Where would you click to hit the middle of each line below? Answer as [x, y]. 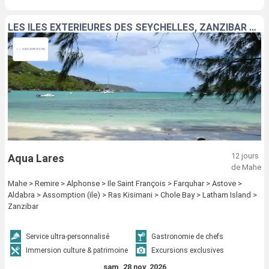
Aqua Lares [36, 158]
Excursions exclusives [188, 250]
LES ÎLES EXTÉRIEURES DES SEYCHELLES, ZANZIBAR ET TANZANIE [253, 27]
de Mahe [246, 167]
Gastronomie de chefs [187, 236]
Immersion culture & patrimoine [77, 250]
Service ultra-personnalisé [68, 236]
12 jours [245, 156]
